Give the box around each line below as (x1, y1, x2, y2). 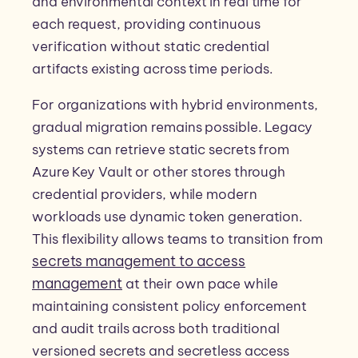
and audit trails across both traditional (32, 320, 280, 338)
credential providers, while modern (32, 185, 257, 204)
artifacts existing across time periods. (32, 60, 274, 78)
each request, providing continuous (32, 15, 261, 34)
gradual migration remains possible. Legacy (32, 118, 312, 137)
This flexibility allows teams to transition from (32, 230, 324, 249)
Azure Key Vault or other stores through (32, 163, 286, 181)
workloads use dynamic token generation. (32, 208, 304, 226)
